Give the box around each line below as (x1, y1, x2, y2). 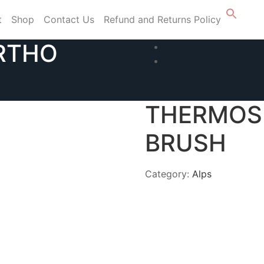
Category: (145, 167, 193, 180)
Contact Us (44, 14, 94, 26)
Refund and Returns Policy (104, 14, 221, 26)
